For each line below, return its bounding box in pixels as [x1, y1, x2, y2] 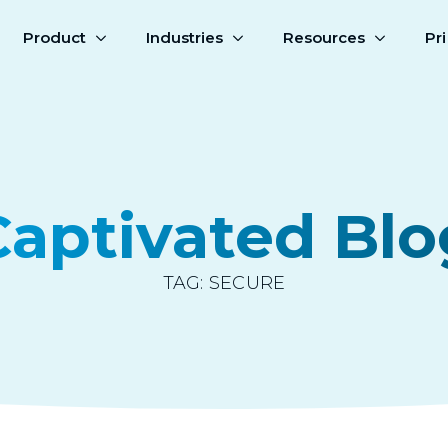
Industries [146, 28, 224, 47]
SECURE [208, 272, 286, 294]
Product [23, 28, 87, 47]
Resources [283, 28, 366, 47]
